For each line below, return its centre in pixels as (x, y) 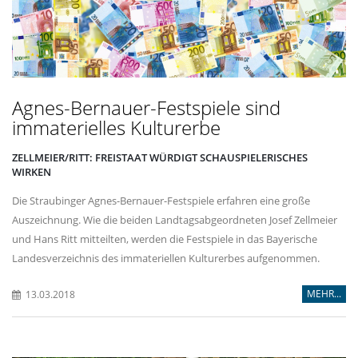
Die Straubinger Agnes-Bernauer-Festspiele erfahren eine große (161, 201)
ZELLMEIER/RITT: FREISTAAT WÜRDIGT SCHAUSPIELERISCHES (160, 158)
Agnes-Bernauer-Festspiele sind (146, 108)
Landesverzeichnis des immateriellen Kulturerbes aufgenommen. (166, 259)
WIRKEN (32, 172)
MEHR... (324, 294)
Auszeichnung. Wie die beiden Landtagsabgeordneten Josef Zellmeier (175, 220)
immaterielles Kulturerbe (116, 128)
